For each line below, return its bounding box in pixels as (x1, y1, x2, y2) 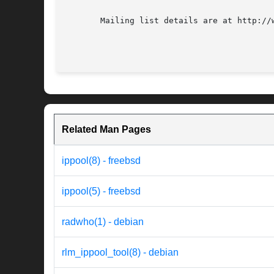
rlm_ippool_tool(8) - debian (62, 247, 179, 258)
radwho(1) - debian (62, 217, 144, 228)
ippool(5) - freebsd (62, 186, 141, 197)
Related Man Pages (62, 124, 151, 135)
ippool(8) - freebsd (62, 155, 141, 166)
